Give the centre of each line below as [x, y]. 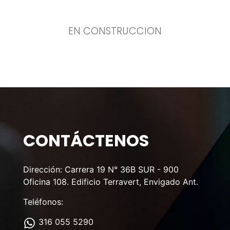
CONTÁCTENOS [86, 140]
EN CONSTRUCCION [115, 31]
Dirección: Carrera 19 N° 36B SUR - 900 [101, 169]
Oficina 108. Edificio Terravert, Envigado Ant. [110, 182]
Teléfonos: [43, 202]
